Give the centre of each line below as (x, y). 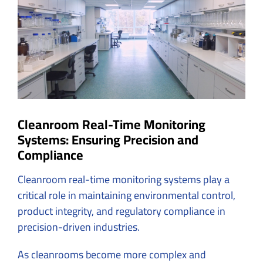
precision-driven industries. (80, 227)
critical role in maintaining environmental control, (127, 195)
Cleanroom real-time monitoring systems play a (124, 179)
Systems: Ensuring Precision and (108, 139)
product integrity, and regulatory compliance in (122, 211)
